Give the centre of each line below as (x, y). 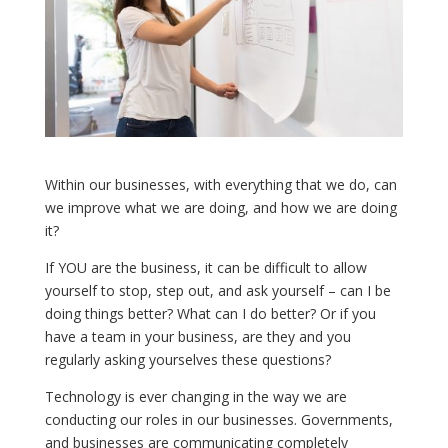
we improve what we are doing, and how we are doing (220, 207)
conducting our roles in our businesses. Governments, (218, 419)
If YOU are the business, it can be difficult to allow (205, 267)
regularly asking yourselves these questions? (187, 359)
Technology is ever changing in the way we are (195, 396)
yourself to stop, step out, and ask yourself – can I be (217, 290)
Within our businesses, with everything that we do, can (220, 184)
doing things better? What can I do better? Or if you (210, 313)
